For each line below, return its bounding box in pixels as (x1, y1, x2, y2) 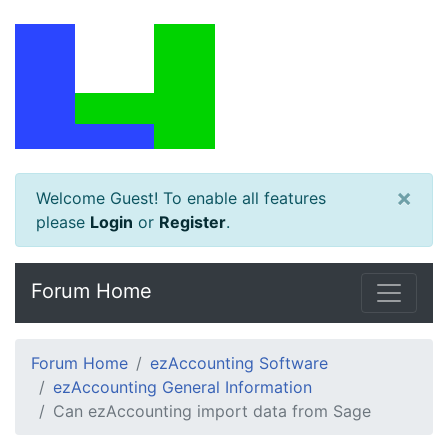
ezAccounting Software (150, 353, 328, 373)
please (36, 212, 90, 232)
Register (159, 212, 226, 232)
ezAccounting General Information (53, 377, 312, 397)
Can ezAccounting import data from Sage (53, 401, 371, 421)
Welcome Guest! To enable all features (36, 188, 326, 208)
